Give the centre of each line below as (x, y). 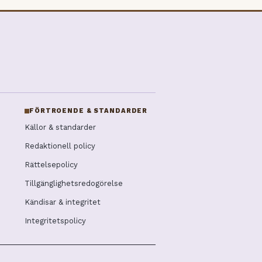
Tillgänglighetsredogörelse (74, 184)
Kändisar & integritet (63, 202)
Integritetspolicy (55, 221)
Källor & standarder (60, 127)
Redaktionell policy (60, 146)
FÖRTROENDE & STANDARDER (89, 111)
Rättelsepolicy (51, 165)
